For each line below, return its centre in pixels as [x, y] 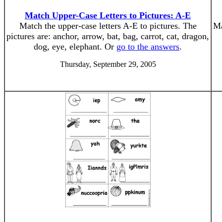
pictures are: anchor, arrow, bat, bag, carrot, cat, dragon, [108, 36]
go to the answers [148, 47]
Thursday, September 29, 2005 [108, 64]
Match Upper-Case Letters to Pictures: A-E [108, 15]
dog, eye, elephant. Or [75, 47]
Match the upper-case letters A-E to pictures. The [108, 26]
